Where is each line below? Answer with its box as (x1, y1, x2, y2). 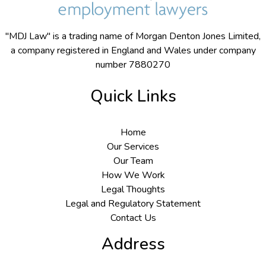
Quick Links (90, 84, 176, 107)
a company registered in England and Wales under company (10, 43, 256, 57)
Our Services (107, 140, 159, 153)
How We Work (101, 168, 165, 182)
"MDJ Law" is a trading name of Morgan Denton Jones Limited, (5, 29, 261, 43)
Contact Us (110, 211, 156, 224)
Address (101, 232, 165, 255)
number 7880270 (96, 58, 170, 71)
